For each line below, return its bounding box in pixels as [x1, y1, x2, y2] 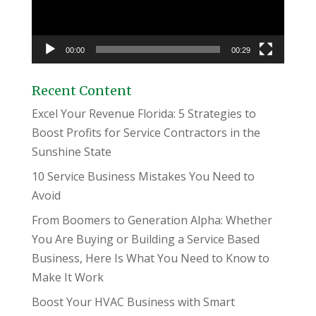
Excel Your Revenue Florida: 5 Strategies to [31, 105, 256, 121]
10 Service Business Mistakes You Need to [31, 168, 255, 184]
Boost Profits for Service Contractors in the [31, 124, 260, 140]
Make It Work [31, 269, 104, 285]
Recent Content [31, 82, 132, 99]
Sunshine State [31, 143, 111, 159]
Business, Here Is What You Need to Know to [31, 250, 269, 266]
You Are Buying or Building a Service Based [31, 231, 260, 247]
